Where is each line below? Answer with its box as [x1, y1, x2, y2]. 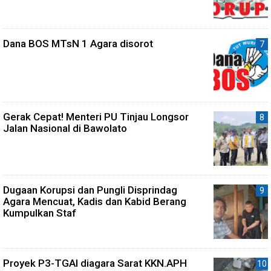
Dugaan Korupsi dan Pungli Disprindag [3, 183, 177, 196]
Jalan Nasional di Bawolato [3, 122, 127, 134]
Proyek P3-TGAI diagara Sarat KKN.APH [3, 256, 187, 269]
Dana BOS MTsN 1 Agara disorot [3, 37, 153, 50]
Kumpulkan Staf [3, 206, 76, 219]
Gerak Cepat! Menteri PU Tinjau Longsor [3, 110, 189, 123]
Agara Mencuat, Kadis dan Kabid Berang [3, 195, 186, 207]
